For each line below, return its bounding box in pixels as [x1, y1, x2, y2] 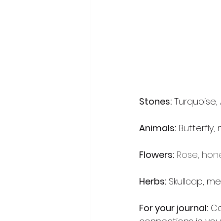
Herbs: [139, 175, 166, 187]
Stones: [139, 95, 172, 108]
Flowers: [139, 148, 174, 161]
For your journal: [139, 202, 208, 214]
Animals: [139, 122, 176, 134]
